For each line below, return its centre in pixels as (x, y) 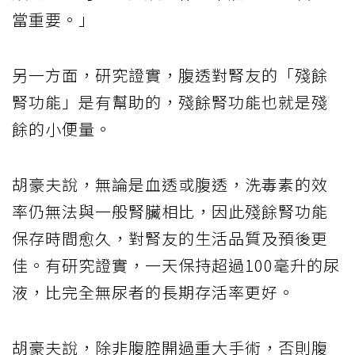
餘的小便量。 (62, 128)
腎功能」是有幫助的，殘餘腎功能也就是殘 (170, 101)
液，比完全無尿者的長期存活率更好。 (153, 292)
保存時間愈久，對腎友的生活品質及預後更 (170, 238)
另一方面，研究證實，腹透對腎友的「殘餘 (170, 74)
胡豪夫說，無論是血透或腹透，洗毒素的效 (170, 184)
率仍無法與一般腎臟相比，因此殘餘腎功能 (170, 211)
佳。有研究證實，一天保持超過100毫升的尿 (176, 265)
